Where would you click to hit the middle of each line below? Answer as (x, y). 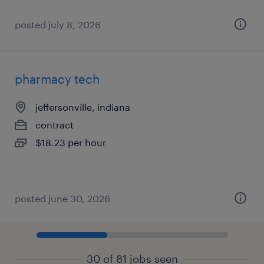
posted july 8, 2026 (58, 24)
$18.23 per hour (71, 142)
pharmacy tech (57, 79)
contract (55, 125)
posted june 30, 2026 (62, 198)
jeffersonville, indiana (83, 107)
